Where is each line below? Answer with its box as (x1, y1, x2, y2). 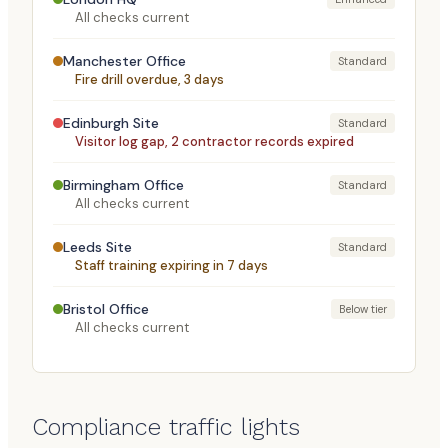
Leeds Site (63, 238, 132, 256)
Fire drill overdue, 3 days (75, 71, 224, 88)
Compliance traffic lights (32, 413, 300, 441)
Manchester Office (63, 52, 186, 70)
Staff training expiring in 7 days (75, 257, 268, 274)
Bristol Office (63, 300, 149, 318)
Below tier (339, 302, 387, 316)
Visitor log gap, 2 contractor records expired (75, 133, 354, 150)
